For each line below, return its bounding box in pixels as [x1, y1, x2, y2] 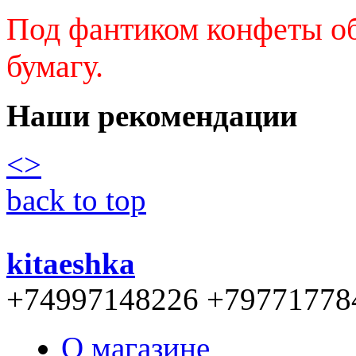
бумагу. [6, 48, 103, 84]
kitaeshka [6, 246, 135, 281]
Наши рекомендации [6, 98, 297, 133]
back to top [6, 182, 146, 217]
